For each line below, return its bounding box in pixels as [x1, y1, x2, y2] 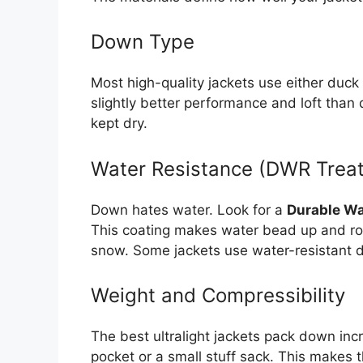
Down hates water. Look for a [91, 201, 287, 218]
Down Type [91, 30, 194, 54]
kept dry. [91, 115, 147, 132]
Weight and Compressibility [91, 284, 345, 308]
